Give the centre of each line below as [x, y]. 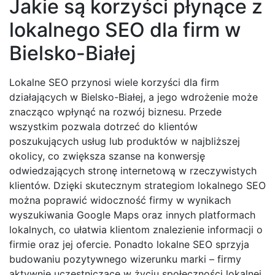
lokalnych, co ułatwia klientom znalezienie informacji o [136, 230]
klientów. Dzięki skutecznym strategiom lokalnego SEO [137, 186]
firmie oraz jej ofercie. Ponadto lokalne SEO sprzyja [129, 245]
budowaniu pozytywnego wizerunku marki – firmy [125, 259]
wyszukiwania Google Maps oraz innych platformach [132, 215]
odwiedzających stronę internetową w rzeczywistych [133, 171]
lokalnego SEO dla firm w [125, 30]
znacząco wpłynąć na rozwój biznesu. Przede [115, 112]
